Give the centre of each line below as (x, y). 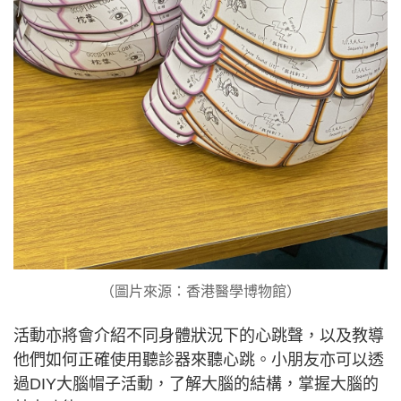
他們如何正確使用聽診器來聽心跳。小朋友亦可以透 (199, 360)
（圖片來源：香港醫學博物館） (200, 292)
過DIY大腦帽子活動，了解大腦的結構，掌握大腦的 (196, 384)
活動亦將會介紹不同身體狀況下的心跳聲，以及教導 (199, 336)
